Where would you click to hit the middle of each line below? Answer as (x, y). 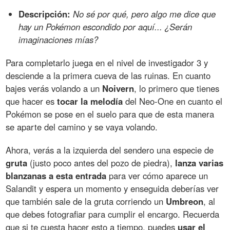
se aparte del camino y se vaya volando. (82, 127)
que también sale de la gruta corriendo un (86, 202)
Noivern (118, 89)
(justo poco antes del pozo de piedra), (101, 163)
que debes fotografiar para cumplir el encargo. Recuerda (113, 214)
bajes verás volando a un (54, 89)
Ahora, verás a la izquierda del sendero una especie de (110, 150)
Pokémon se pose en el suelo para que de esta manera (110, 114)
